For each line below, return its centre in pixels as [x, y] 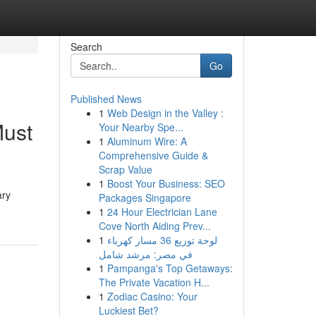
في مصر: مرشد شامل [145, 254]
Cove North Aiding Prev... [154, 226]
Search [86, 47]
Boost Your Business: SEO [166, 183]
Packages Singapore [145, 197]
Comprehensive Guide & [153, 155]
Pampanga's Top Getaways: [170, 268]
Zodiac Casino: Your [152, 296]
